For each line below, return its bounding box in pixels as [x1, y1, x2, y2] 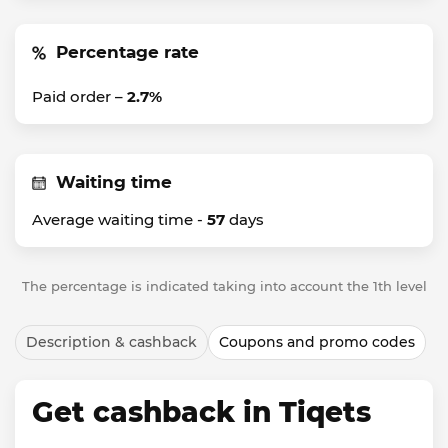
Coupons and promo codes [219, 333, 415, 351]
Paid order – [32, 87, 127, 106]
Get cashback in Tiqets [32, 395, 371, 429]
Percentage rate [56, 42, 199, 62]
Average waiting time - [32, 210, 207, 229]
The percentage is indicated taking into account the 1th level [21, 278, 427, 294]
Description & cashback [26, 333, 197, 351]
